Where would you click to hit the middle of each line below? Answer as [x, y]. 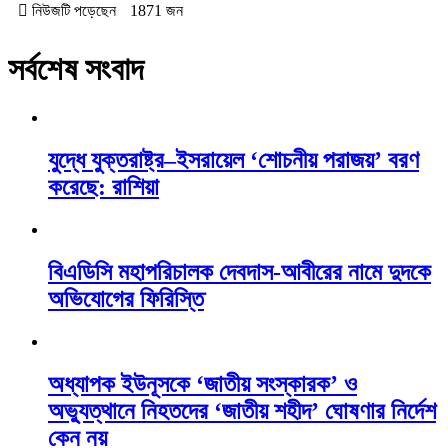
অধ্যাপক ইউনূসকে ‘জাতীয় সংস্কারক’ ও [202, 383]
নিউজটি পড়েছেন [72, 11]
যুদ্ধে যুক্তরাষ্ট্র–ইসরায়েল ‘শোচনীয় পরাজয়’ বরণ [233, 160]
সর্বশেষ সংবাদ [75, 68]
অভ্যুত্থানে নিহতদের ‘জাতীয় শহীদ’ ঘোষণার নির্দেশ [242, 410]
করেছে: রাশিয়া [103, 187]
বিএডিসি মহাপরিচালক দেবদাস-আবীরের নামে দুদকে [239, 272]
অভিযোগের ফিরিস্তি [126, 299]
